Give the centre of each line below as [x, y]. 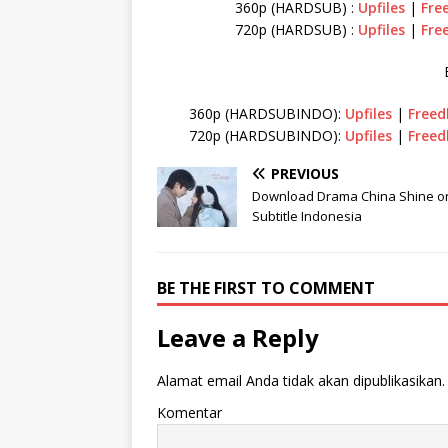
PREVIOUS [305, 173]
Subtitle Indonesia [307, 215]
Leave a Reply [238, 337]
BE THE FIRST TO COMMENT [266, 287]
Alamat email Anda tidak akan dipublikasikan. [301, 380]
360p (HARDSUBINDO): [266, 113]
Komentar [189, 412]
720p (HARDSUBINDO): [266, 135]
